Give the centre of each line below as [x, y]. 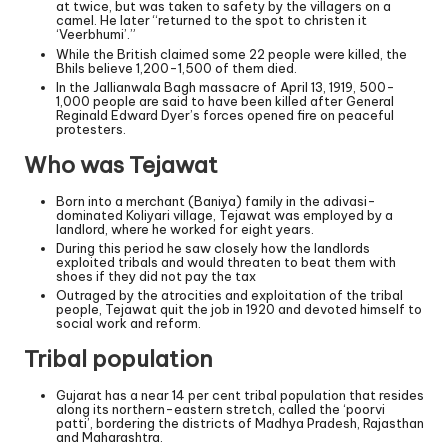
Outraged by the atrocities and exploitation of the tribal [229, 294]
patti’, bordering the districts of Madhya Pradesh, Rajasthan [240, 422]
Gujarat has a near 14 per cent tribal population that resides [240, 394]
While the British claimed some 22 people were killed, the [231, 53]
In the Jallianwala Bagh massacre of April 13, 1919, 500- [225, 86]
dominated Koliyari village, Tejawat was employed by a [224, 214]
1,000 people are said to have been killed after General [225, 100]
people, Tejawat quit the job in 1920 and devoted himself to [239, 308]
